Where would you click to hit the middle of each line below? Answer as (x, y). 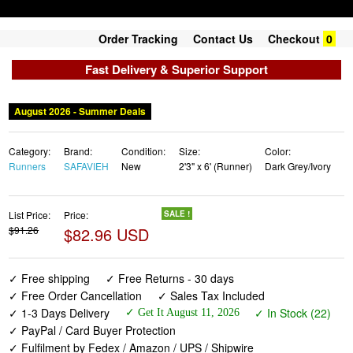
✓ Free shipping (50, 278)
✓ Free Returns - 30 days (169, 278)
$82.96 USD (106, 234)
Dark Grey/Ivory (298, 166)
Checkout (294, 39)
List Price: (30, 215)
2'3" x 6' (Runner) (215, 166)
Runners (28, 166)
